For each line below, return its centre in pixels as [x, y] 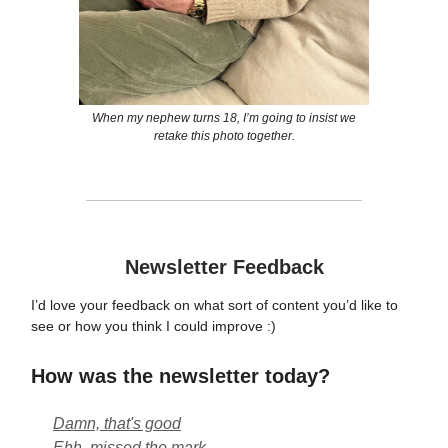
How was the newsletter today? [180, 375]
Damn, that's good [117, 423]
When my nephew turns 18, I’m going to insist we [224, 117]
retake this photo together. [224, 135]
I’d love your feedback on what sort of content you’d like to [214, 304]
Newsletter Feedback [224, 266]
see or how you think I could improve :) [153, 325]
